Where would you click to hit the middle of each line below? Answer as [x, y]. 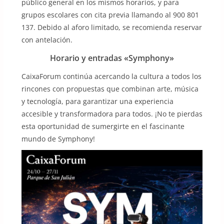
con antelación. [47, 40]
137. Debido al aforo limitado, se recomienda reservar [111, 27]
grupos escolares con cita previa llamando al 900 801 [110, 15]
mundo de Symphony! [58, 139]
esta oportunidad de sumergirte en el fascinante [103, 126]
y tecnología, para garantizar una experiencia [97, 101]
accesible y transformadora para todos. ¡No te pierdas [112, 114]
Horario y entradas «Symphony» [112, 58]
